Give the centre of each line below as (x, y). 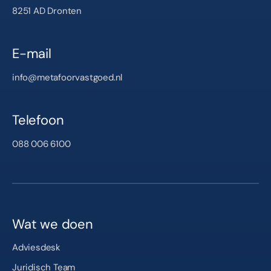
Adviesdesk (36, 247)
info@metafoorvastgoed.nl (67, 78)
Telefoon (38, 120)
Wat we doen (53, 224)
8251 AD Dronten (47, 11)
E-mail (32, 54)
